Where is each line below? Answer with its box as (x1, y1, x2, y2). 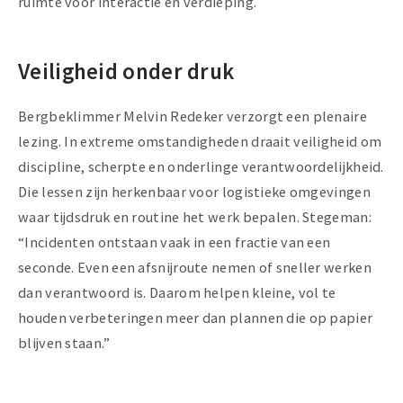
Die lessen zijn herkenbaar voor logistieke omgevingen (18, 183, 371, 201)
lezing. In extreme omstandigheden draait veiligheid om (18, 132, 382, 151)
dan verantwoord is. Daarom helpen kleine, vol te (18, 283, 336, 302)
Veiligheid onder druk (18, 57, 235, 86)
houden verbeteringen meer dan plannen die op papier (18, 309, 373, 327)
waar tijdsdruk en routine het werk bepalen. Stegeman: (18, 208, 372, 227)
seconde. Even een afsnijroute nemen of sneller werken (18, 258, 372, 277)
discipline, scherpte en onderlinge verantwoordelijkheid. (18, 157, 384, 176)
